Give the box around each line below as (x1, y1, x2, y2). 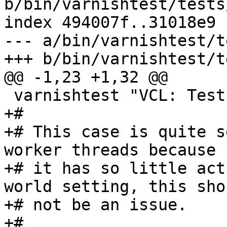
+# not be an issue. (4, 196, 187, 214)
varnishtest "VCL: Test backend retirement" (4, 86, 14, 105)
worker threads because (4, 141, 216, 160)
